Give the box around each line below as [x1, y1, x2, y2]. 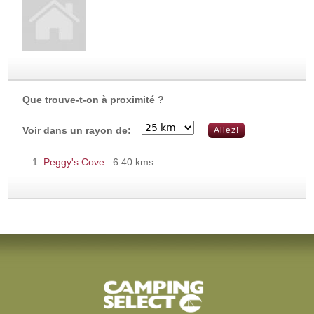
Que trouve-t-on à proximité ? [22, 93, 165, 105]
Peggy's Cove [43, 156, 105, 168]
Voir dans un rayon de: [22, 124, 132, 136]
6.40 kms [113, 156, 154, 168]
